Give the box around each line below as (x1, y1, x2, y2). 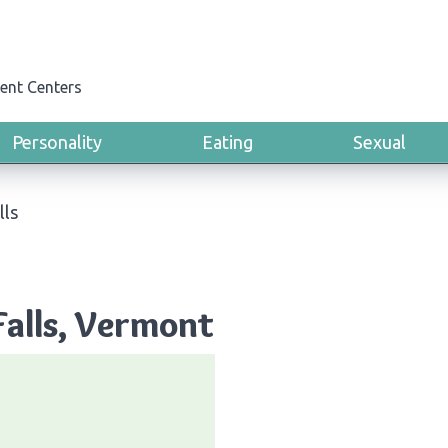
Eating (202, 132, 253, 152)
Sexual (353, 132, 406, 152)
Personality (12, 132, 102, 152)
